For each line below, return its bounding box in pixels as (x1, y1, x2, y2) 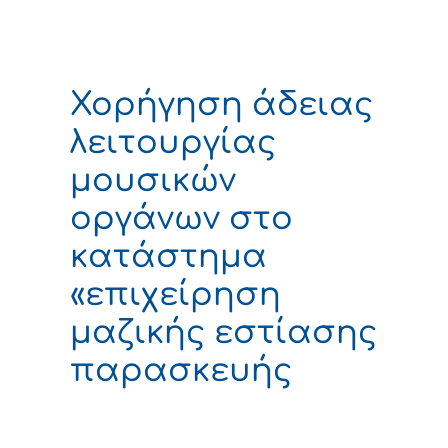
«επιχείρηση (70, 276, 281, 312)
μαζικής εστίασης (70, 314, 377, 350)
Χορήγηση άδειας (70, 86, 373, 122)
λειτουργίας (70, 124, 276, 160)
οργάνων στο (70, 200, 293, 236)
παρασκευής (70, 352, 292, 388)
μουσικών (70, 162, 236, 198)
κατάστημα (70, 238, 267, 274)
